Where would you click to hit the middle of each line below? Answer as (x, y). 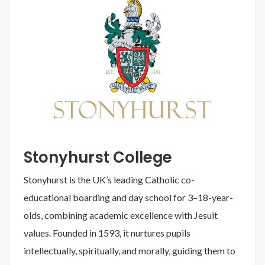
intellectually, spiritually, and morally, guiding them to (130, 250)
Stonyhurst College (98, 157)
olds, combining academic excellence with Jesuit (121, 215)
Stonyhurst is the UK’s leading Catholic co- (109, 179)
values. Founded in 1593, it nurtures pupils (107, 232)
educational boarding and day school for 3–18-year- (128, 197)
